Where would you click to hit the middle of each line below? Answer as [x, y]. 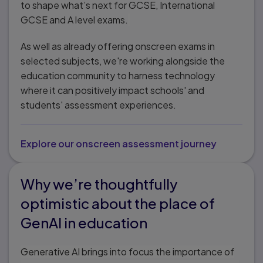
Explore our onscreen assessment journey [119, 143]
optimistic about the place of [118, 203]
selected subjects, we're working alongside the [123, 60]
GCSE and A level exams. [74, 19]
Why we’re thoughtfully [99, 183]
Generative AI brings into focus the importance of [127, 251]
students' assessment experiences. [101, 104]
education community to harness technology [118, 75]
